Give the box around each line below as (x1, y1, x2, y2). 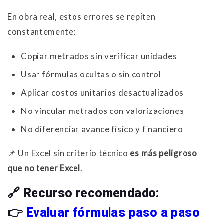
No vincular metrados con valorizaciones (21, 106, 184, 116)
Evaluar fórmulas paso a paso (26, 205, 200, 220)
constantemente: (7, 26, 76, 37)
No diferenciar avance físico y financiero (21, 124, 183, 135)
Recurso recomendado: (23, 186, 160, 201)
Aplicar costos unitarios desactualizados (21, 87, 184, 98)
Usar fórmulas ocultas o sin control (21, 69, 161, 80)
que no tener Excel (7, 163, 80, 174)
